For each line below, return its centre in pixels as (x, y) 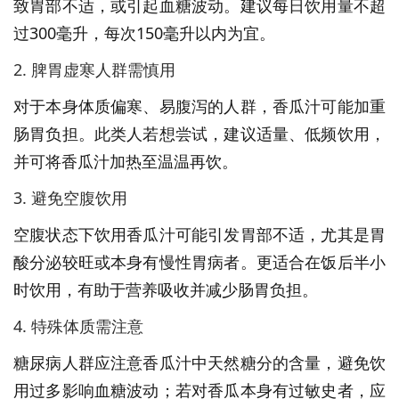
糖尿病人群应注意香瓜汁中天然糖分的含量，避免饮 (199, 362)
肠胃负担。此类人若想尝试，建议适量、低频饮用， (199, 134)
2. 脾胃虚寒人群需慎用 (94, 69)
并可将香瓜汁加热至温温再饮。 (126, 161)
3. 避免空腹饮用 (70, 198)
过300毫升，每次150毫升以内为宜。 (144, 33)
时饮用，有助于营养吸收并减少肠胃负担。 (166, 289)
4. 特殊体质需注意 (78, 326)
